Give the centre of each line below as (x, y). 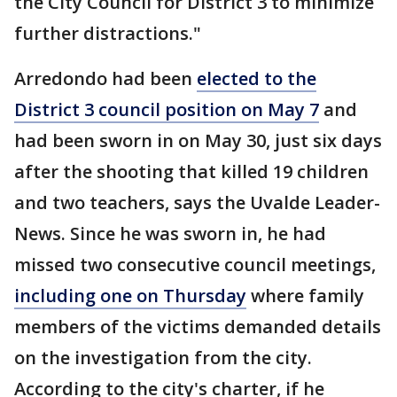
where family (305, 296)
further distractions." (108, 33)
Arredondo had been (105, 78)
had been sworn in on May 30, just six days (198, 140)
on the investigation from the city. (163, 358)
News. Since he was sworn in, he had (170, 234)
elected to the (257, 78)
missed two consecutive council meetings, (195, 265)
